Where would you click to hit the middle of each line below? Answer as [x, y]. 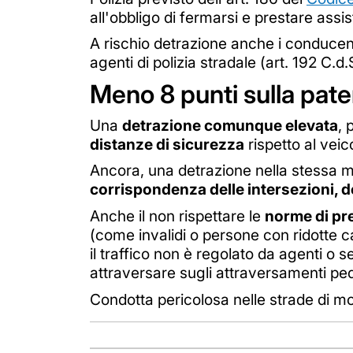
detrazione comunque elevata [230, 125]
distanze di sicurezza [167, 144]
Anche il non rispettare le [177, 216]
